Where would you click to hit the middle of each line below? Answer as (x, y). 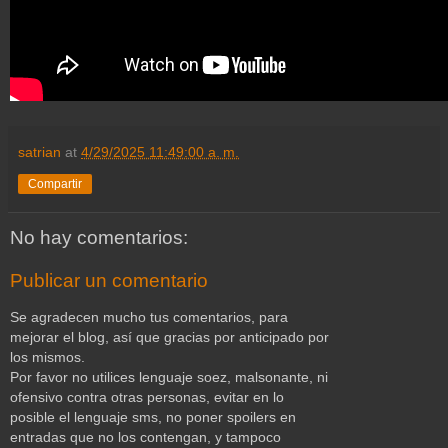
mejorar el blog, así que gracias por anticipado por (169, 336)
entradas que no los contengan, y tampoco (145, 436)
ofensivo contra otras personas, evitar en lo (147, 396)
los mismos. (47, 356)
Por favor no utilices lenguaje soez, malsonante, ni (169, 376)
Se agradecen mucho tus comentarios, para (149, 316)
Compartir (55, 183)
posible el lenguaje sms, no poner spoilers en (153, 416)
